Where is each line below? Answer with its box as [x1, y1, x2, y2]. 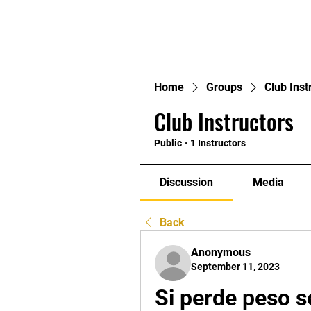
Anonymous [191, 246, 251, 259]
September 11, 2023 [191, 261, 280, 272]
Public [154, 137, 182, 149]
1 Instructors [190, 137, 246, 149]
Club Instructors [154, 105, 294, 137]
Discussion [160, 176, 214, 189]
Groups [206, 81, 242, 94]
